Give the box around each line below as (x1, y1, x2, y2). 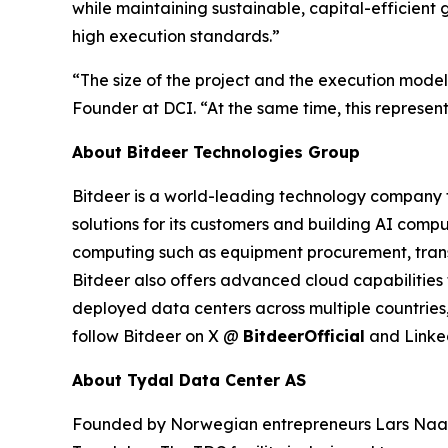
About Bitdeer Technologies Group (72, 142, 360, 162)
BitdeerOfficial (243, 326, 365, 346)
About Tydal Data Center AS (72, 370, 306, 390)
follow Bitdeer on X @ (72, 326, 243, 346)
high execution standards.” (72, 26, 280, 46)
